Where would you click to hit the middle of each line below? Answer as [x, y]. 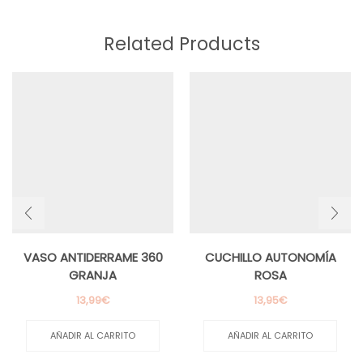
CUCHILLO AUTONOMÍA [270, 258]
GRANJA [93, 275]
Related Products [181, 45]
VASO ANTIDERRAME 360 [93, 258]
